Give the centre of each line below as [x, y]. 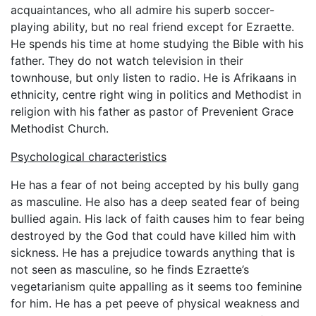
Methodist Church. [60, 128]
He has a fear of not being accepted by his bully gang [155, 185]
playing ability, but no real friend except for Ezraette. [152, 27]
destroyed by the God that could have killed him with [153, 236]
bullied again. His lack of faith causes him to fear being [158, 219]
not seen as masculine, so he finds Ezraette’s [130, 269]
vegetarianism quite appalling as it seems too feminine [156, 286]
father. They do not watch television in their [127, 61]
